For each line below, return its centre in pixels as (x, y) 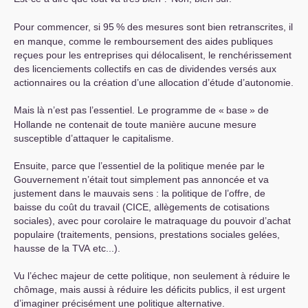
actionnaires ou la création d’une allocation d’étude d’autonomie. (154, 82)
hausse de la (43, 248)
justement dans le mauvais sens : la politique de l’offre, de (140, 193)
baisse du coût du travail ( (70, 207)
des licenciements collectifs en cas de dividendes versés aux (145, 69)
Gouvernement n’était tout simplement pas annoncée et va (141, 179)
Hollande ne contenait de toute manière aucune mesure (135, 124)
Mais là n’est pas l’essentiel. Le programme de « (119, 110)
